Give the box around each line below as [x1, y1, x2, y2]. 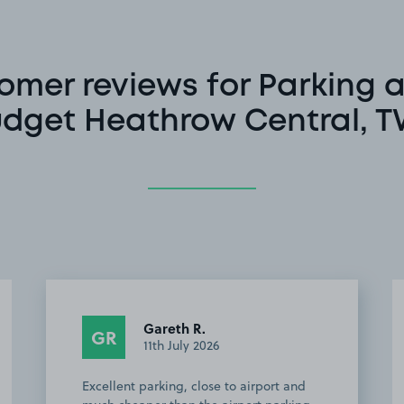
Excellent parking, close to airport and [82, 376, 306, 395]
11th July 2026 [143, 336, 219, 355]
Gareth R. [143, 318, 206, 339]
